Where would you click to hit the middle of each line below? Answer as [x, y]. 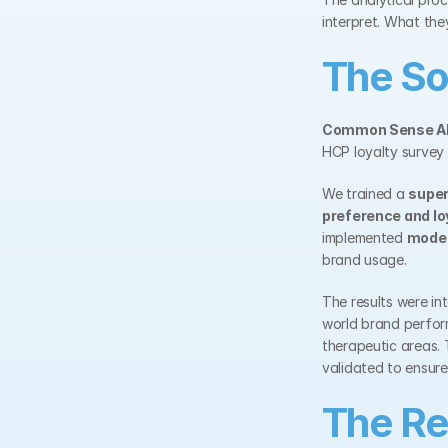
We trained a [365, 193]
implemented [364, 237]
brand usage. [364, 259]
